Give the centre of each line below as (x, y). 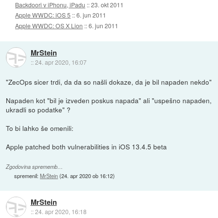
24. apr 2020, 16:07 (61, 62)
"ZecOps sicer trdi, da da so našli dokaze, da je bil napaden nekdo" (109, 82)
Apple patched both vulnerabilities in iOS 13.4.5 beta (87, 146)
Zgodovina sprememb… (35, 166)
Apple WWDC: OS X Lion (49, 25)
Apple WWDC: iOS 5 (43, 15)
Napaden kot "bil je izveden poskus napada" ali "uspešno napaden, (109, 100)
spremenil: (27, 175)
